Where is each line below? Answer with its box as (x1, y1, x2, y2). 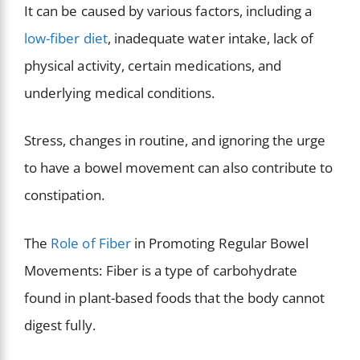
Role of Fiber (51, 233, 134, 252)
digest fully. (24, 315, 99, 334)
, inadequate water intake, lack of (107, 28, 314, 47)
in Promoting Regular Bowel (133, 233, 309, 252)
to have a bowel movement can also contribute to (24, 158, 333, 178)
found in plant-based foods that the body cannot (24, 288, 325, 307)
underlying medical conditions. (24, 83, 219, 102)
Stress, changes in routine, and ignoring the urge (24, 131, 326, 150)
